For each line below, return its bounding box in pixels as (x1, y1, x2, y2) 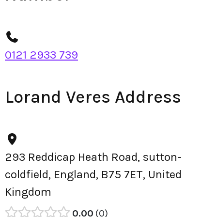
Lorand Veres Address (5, 87, 181, 107)
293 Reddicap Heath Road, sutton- (5, 150, 182, 164)
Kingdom (5, 185, 51, 199)
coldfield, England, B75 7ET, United (5, 168, 182, 181)
